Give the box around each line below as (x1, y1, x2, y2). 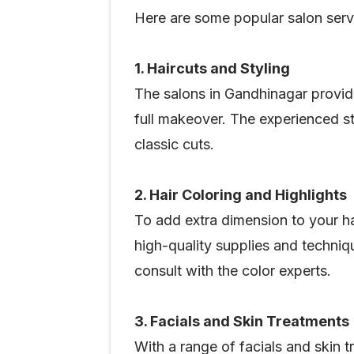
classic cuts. (134, 136, 214, 153)
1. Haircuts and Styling (134, 60, 290, 77)
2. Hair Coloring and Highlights (134, 186, 347, 203)
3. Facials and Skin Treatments (134, 313, 349, 330)
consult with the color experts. (134, 262, 339, 279)
